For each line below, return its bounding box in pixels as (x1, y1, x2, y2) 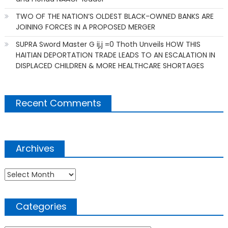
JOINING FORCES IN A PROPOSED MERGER (15, 22, 155, 33)
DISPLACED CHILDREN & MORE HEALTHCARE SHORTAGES (15, 61, 204, 71)
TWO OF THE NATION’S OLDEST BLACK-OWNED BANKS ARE (15, 11, 214, 22)
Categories (15, 200, 67, 213)
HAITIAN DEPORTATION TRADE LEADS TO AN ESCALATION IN (15, 50, 215, 61)
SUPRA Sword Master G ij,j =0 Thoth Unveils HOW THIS (15, 39, 201, 50)
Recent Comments (15, 97, 101, 110)
